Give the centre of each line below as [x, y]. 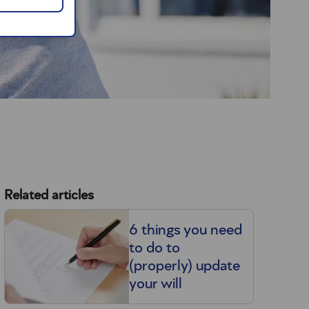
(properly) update [184, 266]
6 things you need [185, 230]
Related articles [49, 196]
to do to [154, 248]
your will [155, 284]
